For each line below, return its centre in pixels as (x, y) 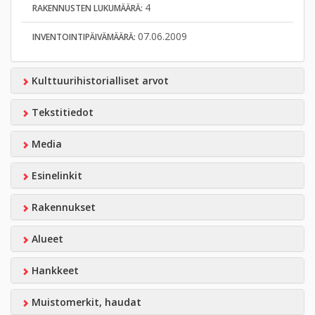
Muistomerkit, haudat (85, 302)
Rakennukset (62, 207)
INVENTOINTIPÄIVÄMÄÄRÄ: (85, 37)
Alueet (46, 239)
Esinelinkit (55, 175)
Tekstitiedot (61, 112)
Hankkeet (53, 270)
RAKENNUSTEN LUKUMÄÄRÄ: (89, 8)
